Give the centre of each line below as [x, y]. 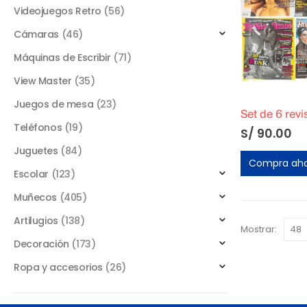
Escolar [32, 174]
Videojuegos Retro [58, 11]
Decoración [41, 244]
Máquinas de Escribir [62, 58]
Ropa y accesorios [58, 268]
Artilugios [36, 221]
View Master [43, 81]
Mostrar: [259, 229]
